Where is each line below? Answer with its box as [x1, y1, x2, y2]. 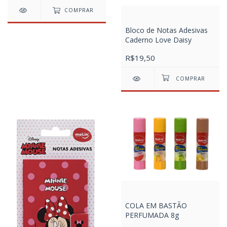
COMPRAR [64, 7, 94, 14]
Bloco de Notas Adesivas [125, 25, 208, 35]
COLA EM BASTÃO [125, 201, 187, 211]
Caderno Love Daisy [125, 35, 192, 45]
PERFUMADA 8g [125, 210, 179, 220]
